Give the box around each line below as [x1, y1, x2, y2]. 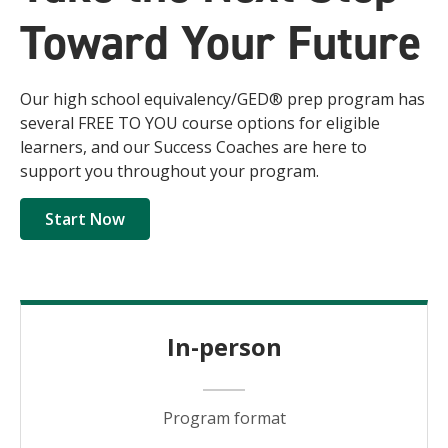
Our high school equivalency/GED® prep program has [20, 88, 425, 110]
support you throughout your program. [20, 160, 319, 182]
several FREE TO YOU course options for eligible [20, 112, 380, 134]
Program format [162, 407, 286, 429]
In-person [166, 330, 282, 363]
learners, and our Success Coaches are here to [20, 136, 367, 158]
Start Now [45, 208, 125, 230]
